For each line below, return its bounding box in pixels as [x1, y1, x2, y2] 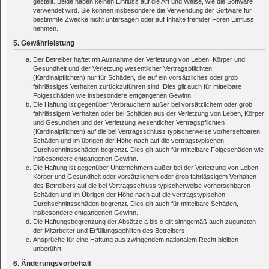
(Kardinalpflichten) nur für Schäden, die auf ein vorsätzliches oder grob [33, 73, 238, 81]
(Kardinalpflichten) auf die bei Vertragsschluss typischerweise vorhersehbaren [33, 127, 260, 135]
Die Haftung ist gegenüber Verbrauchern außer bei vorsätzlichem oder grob [33, 100, 252, 108]
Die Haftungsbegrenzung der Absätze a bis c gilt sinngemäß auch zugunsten [33, 217, 256, 225]
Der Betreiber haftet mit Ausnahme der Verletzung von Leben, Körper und [33, 55, 245, 63]
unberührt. [33, 244, 63, 252]
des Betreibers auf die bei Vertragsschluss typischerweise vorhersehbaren [33, 181, 250, 189]
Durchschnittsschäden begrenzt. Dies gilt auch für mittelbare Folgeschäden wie [33, 145, 264, 153]
